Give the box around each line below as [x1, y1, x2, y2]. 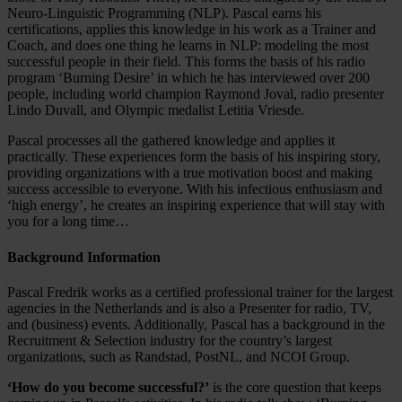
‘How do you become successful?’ [7, 379, 209, 395]
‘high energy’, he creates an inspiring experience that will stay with [7, 197, 385, 214]
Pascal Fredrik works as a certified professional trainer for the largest [7, 284, 393, 300]
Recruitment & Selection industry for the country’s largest [7, 332, 332, 348]
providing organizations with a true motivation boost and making [7, 165, 372, 181]
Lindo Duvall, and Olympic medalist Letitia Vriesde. [7, 102, 304, 118]
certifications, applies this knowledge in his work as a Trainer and [7, 22, 376, 38]
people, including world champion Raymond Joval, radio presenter [7, 86, 384, 102]
